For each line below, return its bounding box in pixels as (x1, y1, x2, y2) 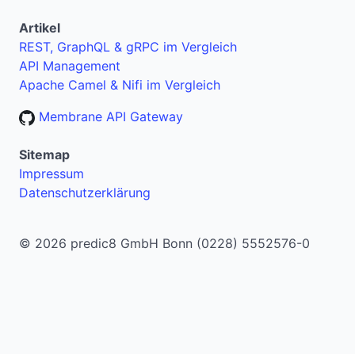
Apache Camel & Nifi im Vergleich (19, 77, 220, 94)
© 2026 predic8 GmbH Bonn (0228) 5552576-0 (19, 235, 310, 252)
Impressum (19, 166, 84, 182)
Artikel (19, 20, 60, 36)
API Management (19, 58, 120, 74)
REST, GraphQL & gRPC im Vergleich (19, 39, 237, 55)
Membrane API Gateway (35, 109, 183, 125)
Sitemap (19, 147, 70, 163)
